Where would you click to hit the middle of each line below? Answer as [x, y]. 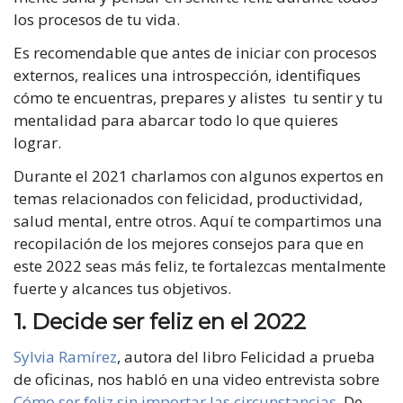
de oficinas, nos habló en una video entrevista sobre [197, 380]
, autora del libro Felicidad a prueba [246, 357]
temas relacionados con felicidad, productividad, [188, 199]
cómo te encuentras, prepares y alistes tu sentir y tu [198, 98]
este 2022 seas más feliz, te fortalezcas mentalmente [200, 266]
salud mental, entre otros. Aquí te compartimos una [198, 221]
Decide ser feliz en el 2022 [169, 322]
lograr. [39, 143]
